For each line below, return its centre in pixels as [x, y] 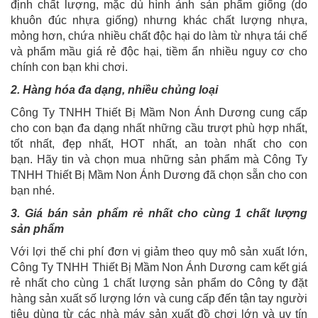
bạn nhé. [33, 191]
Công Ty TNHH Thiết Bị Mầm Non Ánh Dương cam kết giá [159, 268]
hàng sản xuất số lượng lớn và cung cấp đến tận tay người [159, 299]
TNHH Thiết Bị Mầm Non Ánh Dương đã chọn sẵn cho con [159, 175]
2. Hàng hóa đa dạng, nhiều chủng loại [114, 90]
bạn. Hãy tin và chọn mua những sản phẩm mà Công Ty [159, 160]
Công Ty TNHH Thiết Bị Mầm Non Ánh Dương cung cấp [159, 113]
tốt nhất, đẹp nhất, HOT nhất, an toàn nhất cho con [159, 144]
